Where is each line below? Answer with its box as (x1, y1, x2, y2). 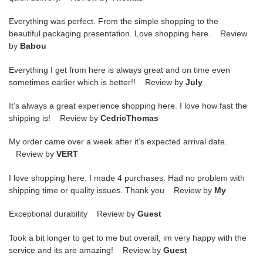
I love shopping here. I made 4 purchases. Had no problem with (9, 173, 245, 183)
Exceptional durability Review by (9, 209, 137, 219)
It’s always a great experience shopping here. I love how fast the (9, 101, 247, 111)
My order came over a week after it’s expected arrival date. (9, 137, 227, 147)
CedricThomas (100, 113, 159, 123)
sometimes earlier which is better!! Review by (9, 77, 186, 87)
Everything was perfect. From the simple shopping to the (9, 16, 218, 26)
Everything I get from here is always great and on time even (9, 65, 230, 75)
